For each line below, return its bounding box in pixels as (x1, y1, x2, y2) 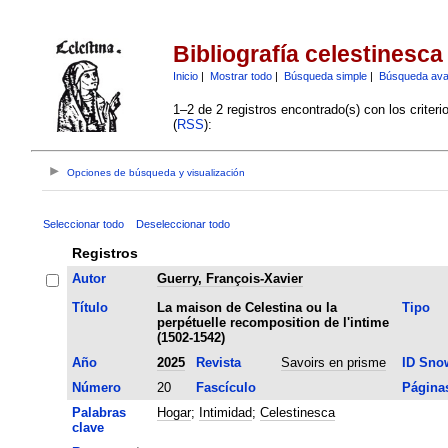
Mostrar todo (209, 69, 272, 82)
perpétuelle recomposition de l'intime (156, 314, 389, 330)
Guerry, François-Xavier (156, 270, 303, 286)
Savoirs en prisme (280, 354, 386, 370)
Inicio (172, 69, 198, 82)
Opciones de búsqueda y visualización (67, 167, 246, 179)
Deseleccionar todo (135, 217, 230, 230)
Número (71, 379, 121, 395)
